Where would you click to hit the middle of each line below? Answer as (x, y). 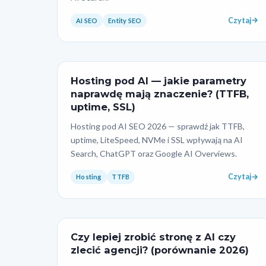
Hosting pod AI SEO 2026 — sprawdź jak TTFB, (158, 126)
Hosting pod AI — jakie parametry (159, 80)
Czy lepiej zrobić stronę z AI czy (153, 237)
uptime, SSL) (103, 107)
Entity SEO (125, 20)
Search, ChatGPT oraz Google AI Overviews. (154, 154)
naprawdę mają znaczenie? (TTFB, (160, 94)
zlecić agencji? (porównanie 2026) (160, 250)
